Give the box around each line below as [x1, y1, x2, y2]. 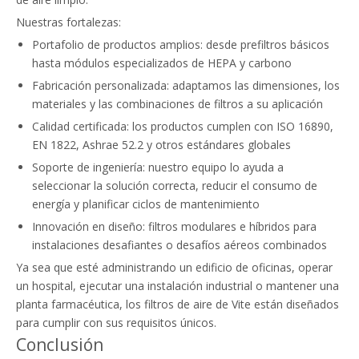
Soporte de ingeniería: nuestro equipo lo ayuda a [32, 159, 284, 175]
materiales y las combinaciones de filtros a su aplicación [32, 96, 323, 111]
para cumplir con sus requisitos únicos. [16, 315, 216, 330]
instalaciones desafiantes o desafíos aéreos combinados [32, 237, 327, 252]
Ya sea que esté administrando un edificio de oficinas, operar [16, 260, 333, 275]
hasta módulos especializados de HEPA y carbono [32, 55, 292, 71]
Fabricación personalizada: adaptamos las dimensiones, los [32, 78, 340, 93]
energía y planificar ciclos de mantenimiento [32, 196, 260, 212]
